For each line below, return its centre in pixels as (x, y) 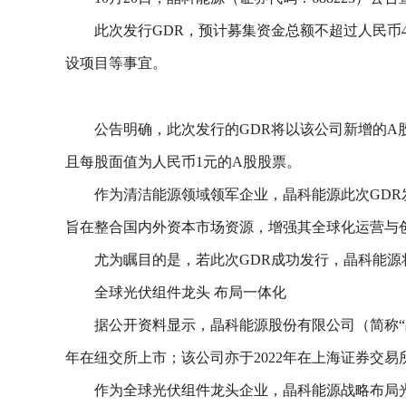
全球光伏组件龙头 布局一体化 (190, 293)
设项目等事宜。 (116, 63)
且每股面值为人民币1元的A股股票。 (183, 162)
